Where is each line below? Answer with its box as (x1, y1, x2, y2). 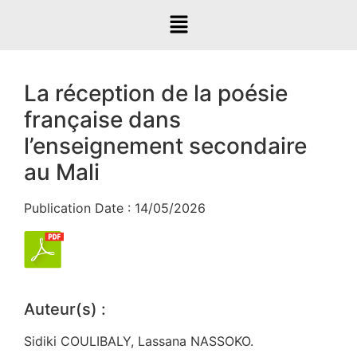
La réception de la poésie (24, 80, 288, 108)
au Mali (24, 159, 100, 186)
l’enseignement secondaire (24, 132, 307, 160)
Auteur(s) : (24, 299, 106, 319)
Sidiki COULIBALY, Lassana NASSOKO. (24, 332, 253, 349)
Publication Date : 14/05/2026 (24, 200, 206, 217)
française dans (24, 106, 181, 134)
